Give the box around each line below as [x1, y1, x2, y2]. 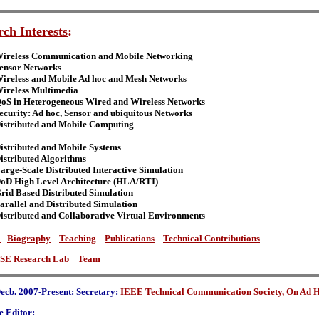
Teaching [59, 233, 96, 244]
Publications [105, 233, 155, 244]
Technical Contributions [163, 233, 260, 244]
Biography [7, 233, 51, 244]
